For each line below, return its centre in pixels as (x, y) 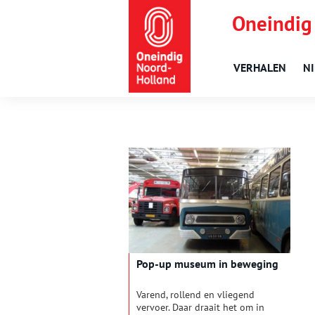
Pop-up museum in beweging (207, 264)
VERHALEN (260, 67)
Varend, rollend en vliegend (195, 295)
